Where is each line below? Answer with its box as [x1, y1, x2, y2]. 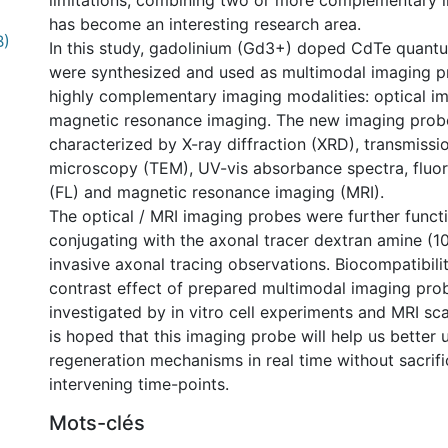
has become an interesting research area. [49, 14, 361, 34]
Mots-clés [49, 411, 145, 435]
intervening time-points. [49, 374, 229, 394]
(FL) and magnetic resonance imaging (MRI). [49, 182, 384, 202]
